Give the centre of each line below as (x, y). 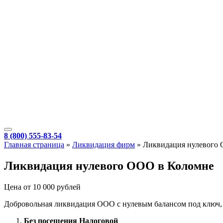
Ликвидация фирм (104, 145)
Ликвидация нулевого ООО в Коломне (109, 166)
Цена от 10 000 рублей (42, 187)
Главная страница (34, 145)
